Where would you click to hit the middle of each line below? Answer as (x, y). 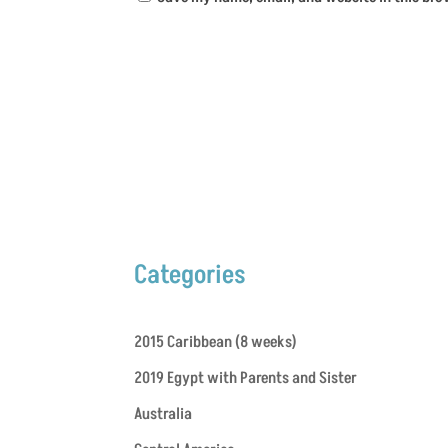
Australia (163, 414)
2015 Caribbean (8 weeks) (216, 342)
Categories (190, 275)
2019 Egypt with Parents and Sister (246, 378)
